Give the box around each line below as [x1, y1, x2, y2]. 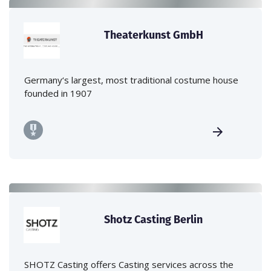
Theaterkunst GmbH [104, 27, 204, 42]
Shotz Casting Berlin [104, 211, 203, 227]
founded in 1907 [24, 87, 92, 99]
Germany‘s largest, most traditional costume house [24, 73, 238, 86]
